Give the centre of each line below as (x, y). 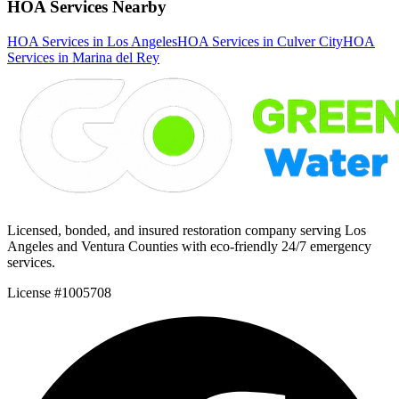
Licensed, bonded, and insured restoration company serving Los (187, 230)
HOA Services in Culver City (260, 41)
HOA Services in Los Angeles (92, 41)
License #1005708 (59, 292)
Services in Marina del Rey (83, 57)
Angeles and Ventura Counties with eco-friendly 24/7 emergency (189, 246)
